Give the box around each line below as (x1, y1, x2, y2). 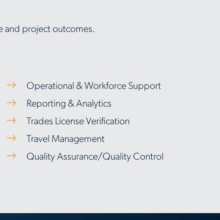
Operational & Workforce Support (27, 82, 162, 91)
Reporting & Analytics (27, 99, 112, 109)
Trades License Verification (27, 117, 130, 127)
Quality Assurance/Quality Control (27, 152, 164, 162)
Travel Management (27, 135, 105, 144)
